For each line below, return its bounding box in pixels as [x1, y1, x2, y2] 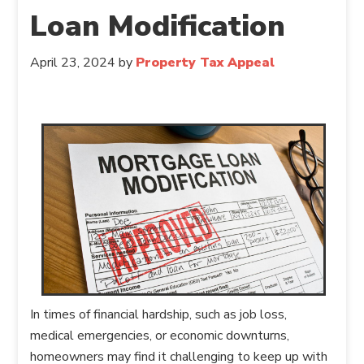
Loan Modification [30, 6, 286, 46]
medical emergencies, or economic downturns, [30, 327, 290, 345]
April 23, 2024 [30, 54, 116, 71]
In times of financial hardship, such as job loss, [30, 305, 288, 324]
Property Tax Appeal [136, 54, 275, 71]
